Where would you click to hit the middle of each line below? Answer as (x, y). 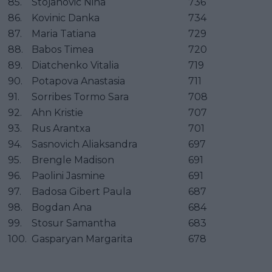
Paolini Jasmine (68, 175)
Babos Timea (63, 49)
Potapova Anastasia (78, 81)
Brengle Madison (73, 160)
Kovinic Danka (66, 18)
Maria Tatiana (64, 33)
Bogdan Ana (62, 207)
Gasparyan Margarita (82, 239)
